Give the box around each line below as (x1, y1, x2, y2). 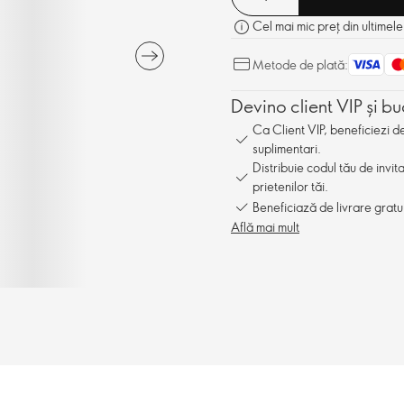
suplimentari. (252, 140, 321, 157)
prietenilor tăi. (252, 178, 328, 195)
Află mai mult (231, 218, 299, 235)
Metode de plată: (252, 56, 348, 73)
